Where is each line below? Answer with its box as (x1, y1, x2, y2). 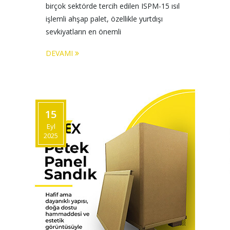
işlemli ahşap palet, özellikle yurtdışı (46, 14, 165, 24)
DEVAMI (46, 48, 75, 58)
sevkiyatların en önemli (46, 27, 123, 36)
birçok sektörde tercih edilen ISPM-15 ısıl (46, 1, 182, 11)
